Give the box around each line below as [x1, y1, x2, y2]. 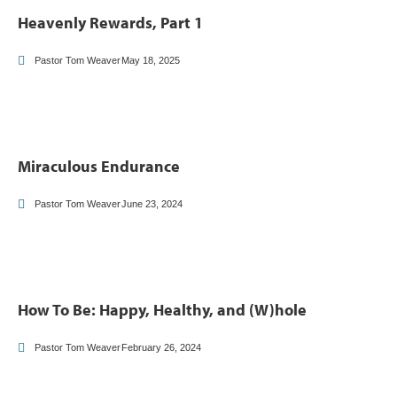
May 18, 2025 [121, 55, 180, 66]
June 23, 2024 [121, 198, 183, 209]
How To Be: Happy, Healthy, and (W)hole [18, 300, 307, 320]
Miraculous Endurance [18, 156, 180, 176]
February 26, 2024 [121, 342, 201, 353]
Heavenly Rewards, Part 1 [18, 12, 203, 33]
